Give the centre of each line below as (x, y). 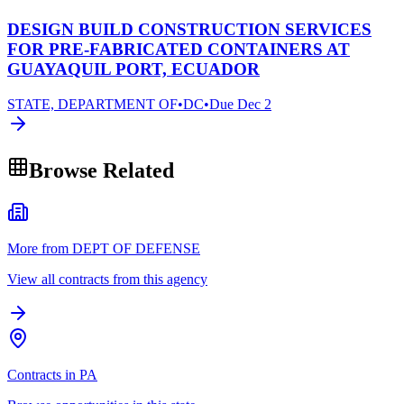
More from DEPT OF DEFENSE (104, 248)
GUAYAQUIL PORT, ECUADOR (133, 69)
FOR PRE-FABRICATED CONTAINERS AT (179, 50)
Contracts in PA (52, 374)
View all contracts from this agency (107, 279)
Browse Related (101, 170)
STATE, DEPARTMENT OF (92, 104)
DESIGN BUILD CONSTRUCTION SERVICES (189, 30)
